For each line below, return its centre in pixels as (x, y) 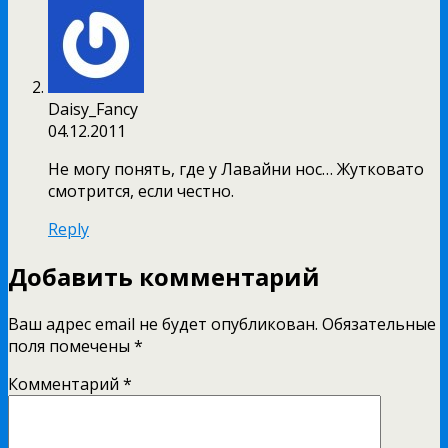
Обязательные (379, 324)
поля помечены (71, 346)
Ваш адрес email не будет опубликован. (163, 324)
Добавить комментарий (164, 277)
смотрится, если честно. (141, 191)
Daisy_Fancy (93, 109)
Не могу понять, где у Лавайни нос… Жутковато (236, 169)
